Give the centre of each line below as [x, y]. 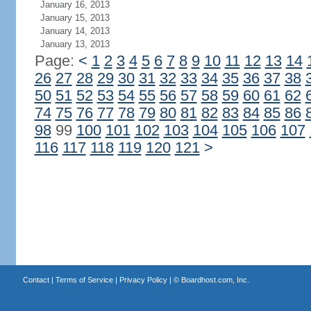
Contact [36, 280]
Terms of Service [84, 280]
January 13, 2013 [75, 44]
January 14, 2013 [75, 31]
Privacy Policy [143, 280]
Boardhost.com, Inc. [215, 280]
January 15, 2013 [75, 18]
